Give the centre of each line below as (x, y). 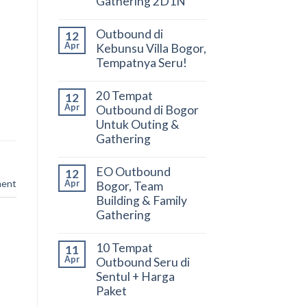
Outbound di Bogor (147, 110)
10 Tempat (124, 247)
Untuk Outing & (137, 124)
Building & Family (141, 200)
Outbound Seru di (143, 262)
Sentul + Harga (135, 276)
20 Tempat (124, 95)
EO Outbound (133, 171)
